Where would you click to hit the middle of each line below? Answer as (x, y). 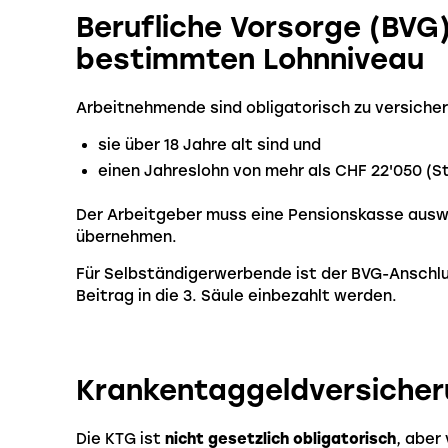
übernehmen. (126, 237)
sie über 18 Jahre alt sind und (210, 145)
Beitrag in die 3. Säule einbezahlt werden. (236, 296)
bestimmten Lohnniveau (250, 59)
